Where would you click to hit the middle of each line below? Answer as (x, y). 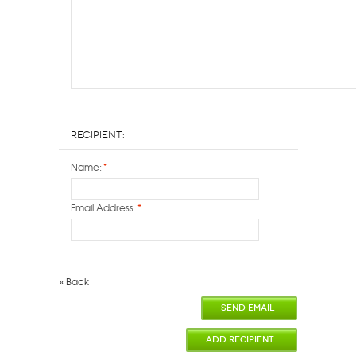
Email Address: (103, 207)
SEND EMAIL (247, 308)
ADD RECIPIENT (240, 340)
